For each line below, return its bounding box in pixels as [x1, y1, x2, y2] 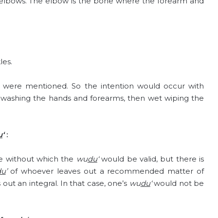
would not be [151, 179, 204, 188]
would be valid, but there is [98, 154, 204, 163]
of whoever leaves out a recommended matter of [7, 166, 204, 176]
